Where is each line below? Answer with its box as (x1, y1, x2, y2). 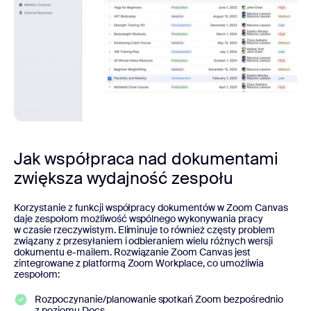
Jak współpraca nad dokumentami (14, 147, 278, 169)
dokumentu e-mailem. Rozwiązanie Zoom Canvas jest (14, 245, 251, 258)
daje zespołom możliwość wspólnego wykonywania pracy (14, 212, 263, 225)
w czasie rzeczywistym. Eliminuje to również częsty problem (14, 223, 275, 236)
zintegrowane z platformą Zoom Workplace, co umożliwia (14, 256, 264, 269)
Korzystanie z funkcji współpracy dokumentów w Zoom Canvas (14, 201, 288, 214)
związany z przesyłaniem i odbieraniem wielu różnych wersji (14, 234, 273, 247)
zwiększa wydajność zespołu (14, 167, 233, 189)
